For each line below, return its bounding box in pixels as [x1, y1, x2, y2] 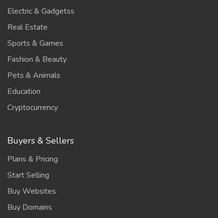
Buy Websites [7, 186, 56, 197]
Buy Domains [7, 202, 52, 213]
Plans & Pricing [7, 154, 58, 165]
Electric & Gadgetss [7, 6, 74, 17]
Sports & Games [7, 38, 63, 49]
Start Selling [7, 170, 49, 181]
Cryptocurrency [7, 102, 58, 113]
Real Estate [7, 22, 48, 33]
